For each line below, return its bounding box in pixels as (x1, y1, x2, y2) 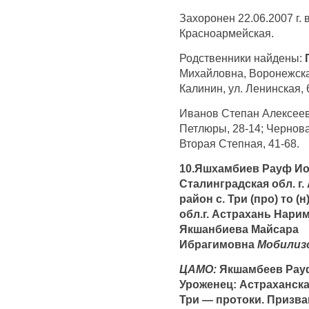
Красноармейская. (179, 26, 274, 39)
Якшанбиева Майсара (179, 222, 299, 235)
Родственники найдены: (179, 51, 305, 64)
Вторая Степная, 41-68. (179, 137, 299, 150)
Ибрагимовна (179, 237, 257, 250)
